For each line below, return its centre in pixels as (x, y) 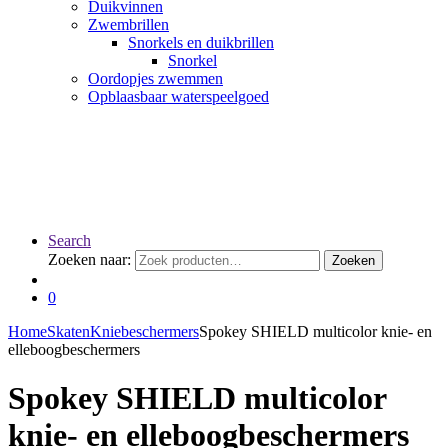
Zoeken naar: (89, 259)
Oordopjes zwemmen (155, 78)
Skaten (68, 331)
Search (69, 240)
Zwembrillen (128, 24)
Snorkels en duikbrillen (201, 42)
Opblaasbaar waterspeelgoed (178, 96)
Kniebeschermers (144, 331)
